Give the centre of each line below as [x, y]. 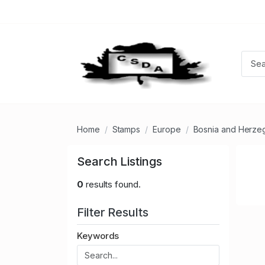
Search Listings [119, 162]
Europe [167, 130]
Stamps [126, 130]
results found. [112, 185]
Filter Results [114, 213]
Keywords [98, 236]
